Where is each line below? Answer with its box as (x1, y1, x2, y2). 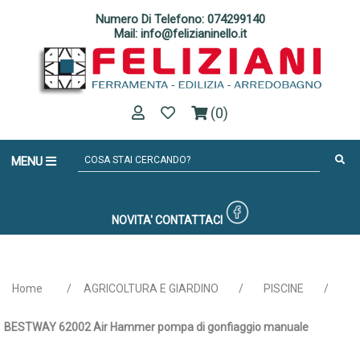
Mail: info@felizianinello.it (113, 27, 247, 41)
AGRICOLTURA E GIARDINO (84, 282, 219, 296)
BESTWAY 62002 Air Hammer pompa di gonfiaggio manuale (4, 321, 309, 334)
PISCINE (264, 282, 304, 296)
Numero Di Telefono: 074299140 (95, 12, 265, 27)
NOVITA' (111, 214, 153, 227)
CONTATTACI (154, 214, 223, 227)
